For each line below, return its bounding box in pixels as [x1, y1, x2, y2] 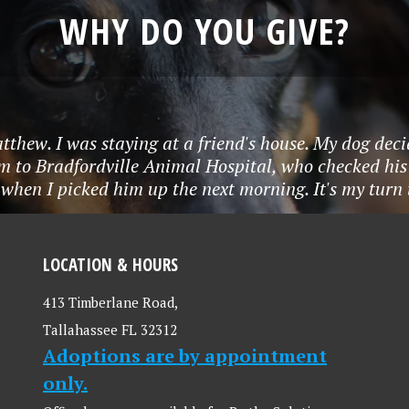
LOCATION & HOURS [43, 253, 178, 276]
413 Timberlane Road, [43, 293, 178, 311]
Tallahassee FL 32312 [43, 320, 177, 339]
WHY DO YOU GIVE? [59, 5, 350, 56]
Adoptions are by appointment [43, 343, 327, 368]
